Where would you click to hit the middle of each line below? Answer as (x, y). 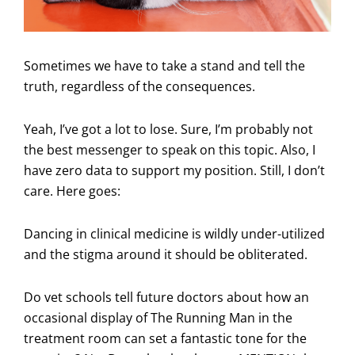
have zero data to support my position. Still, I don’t (174, 170)
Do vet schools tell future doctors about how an (166, 297)
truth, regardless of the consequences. (141, 86)
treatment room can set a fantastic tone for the (165, 338)
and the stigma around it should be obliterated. (166, 254)
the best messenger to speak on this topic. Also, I (170, 149)
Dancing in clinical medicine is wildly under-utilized (174, 233)
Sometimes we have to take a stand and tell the (164, 65)
